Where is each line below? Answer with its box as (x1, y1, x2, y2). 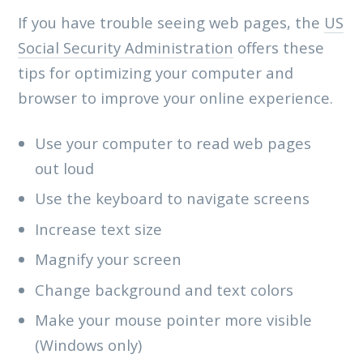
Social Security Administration (17, 37, 233, 58)
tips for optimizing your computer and (17, 62, 293, 83)
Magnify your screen (35, 249, 182, 270)
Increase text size (35, 218, 163, 239)
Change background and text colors (35, 279, 294, 300)
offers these (233, 37, 324, 58)
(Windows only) (35, 335, 143, 356)
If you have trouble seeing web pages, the (17, 12, 324, 33)
